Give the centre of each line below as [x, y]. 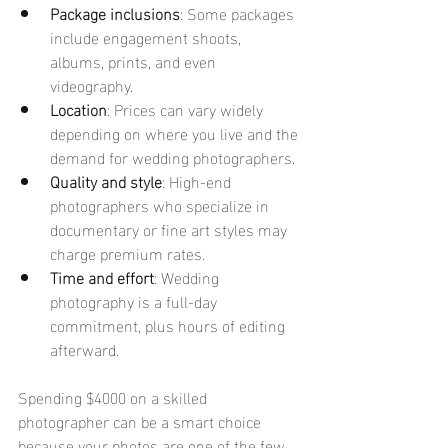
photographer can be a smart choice [141, 421]
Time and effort [102, 277]
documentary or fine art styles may [170, 229]
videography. [91, 85]
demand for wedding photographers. [172, 157]
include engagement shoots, [147, 37]
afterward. [84, 349]
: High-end [198, 181]
